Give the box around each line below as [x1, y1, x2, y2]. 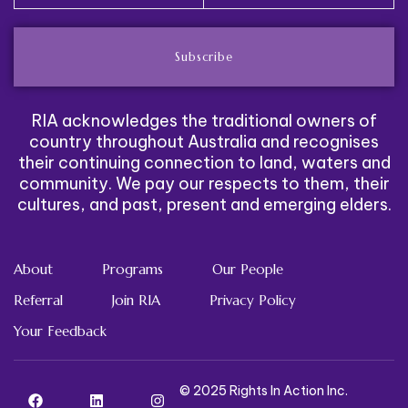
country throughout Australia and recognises [29, 131, 379, 152]
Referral [14, 291, 63, 309]
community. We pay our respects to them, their [18, 173, 390, 194]
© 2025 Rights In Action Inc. [179, 382, 348, 399]
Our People [212, 260, 283, 278]
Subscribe [175, 48, 233, 65]
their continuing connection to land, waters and [17, 152, 391, 173]
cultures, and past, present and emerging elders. [16, 194, 392, 215]
